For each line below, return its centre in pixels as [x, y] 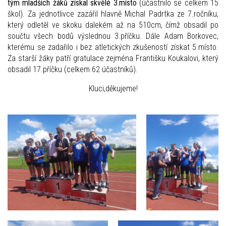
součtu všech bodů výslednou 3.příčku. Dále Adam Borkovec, [113, 36]
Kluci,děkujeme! [113, 88]
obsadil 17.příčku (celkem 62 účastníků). [74, 69]
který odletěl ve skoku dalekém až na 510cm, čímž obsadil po [113, 25]
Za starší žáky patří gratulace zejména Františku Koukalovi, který [113, 58]
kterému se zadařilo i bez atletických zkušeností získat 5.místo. [113, 47]
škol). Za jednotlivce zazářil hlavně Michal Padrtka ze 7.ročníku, [113, 14]
